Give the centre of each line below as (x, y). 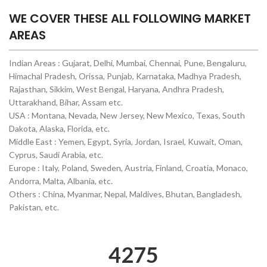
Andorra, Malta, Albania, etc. (61, 181)
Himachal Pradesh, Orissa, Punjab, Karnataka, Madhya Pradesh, (125, 76)
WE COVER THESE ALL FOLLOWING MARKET (130, 18)
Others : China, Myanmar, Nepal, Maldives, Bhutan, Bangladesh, (125, 194)
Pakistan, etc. (34, 207)
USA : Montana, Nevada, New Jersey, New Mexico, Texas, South (127, 115)
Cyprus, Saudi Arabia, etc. (56, 155)
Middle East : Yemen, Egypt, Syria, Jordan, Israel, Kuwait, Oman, (126, 142)
